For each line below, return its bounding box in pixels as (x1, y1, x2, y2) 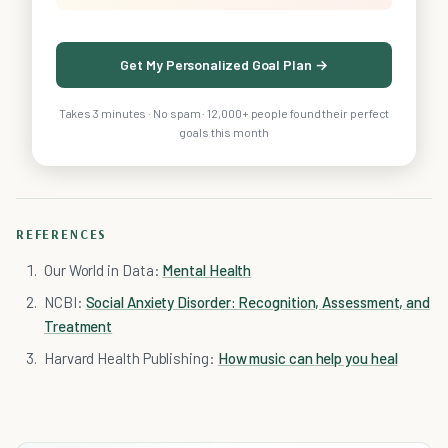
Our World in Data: (44, 261, 163, 280)
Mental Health (162, 261, 252, 280)
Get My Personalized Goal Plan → (120, 56, 328, 74)
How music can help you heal (217, 349, 398, 368)
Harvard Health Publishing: (44, 349, 218, 368)
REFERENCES (16, 226, 108, 243)
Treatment (44, 317, 113, 336)
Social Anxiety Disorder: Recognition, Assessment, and (85, 293, 430, 312)
